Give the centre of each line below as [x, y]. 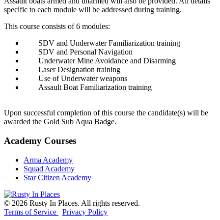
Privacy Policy [85, 212]
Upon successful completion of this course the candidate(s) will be [106, 113]
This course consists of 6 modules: [57, 27]
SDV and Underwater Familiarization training [109, 43]
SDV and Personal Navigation [85, 52]
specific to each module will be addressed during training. [93, 10]
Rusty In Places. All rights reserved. [85, 203]
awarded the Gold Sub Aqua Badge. [60, 122]
